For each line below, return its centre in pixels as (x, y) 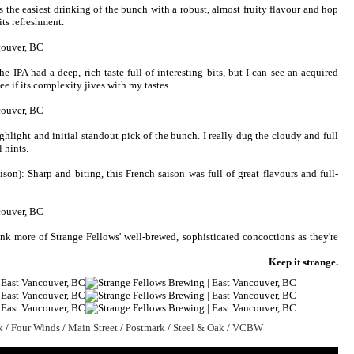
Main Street (93, 328)
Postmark (145, 328)
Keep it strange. (303, 262)
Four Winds (36, 328)
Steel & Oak (199, 328)
